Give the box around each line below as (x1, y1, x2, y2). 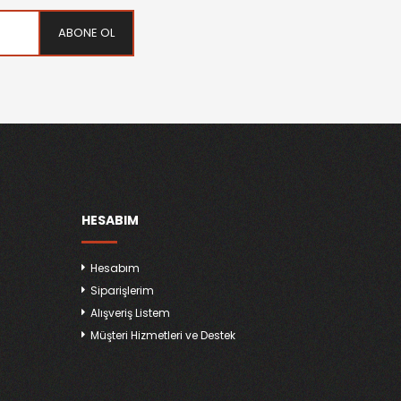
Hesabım (90, 260, 140, 276)
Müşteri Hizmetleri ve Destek (90, 328, 235, 343)
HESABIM (81, 211, 139, 229)
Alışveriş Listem (90, 305, 170, 320)
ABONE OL (58, 24, 115, 41)
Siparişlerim (90, 283, 154, 298)
